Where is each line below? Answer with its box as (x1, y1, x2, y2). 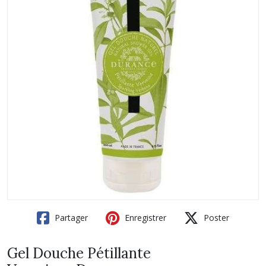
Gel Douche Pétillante (7, 244, 151, 262)
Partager (52, 212, 88, 223)
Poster (201, 212, 229, 223)
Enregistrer (122, 212, 166, 223)
